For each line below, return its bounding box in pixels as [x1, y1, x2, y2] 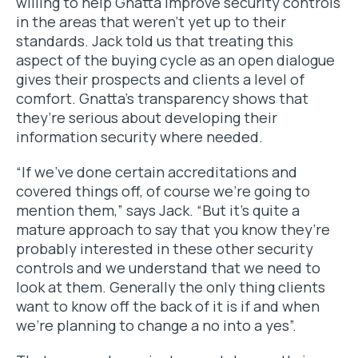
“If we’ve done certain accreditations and [16, 162, 297, 181]
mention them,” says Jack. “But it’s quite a [16, 201, 300, 220]
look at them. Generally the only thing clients [16, 277, 325, 296]
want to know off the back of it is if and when [16, 296, 320, 316]
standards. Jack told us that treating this [16, 31, 293, 50]
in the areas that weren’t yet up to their [16, 12, 286, 31]
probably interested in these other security [16, 239, 313, 258]
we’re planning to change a [16, 316, 202, 335]
